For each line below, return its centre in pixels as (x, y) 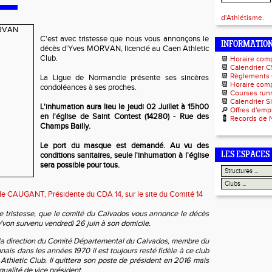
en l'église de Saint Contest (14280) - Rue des (124, 117)
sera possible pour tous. (80, 165)
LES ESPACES (245, 155)
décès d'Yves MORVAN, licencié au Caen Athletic (124, 49)
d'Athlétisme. (243, 18)
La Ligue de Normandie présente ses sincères (124, 78)
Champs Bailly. (65, 126)
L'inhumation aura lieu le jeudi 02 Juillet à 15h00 (124, 107)
